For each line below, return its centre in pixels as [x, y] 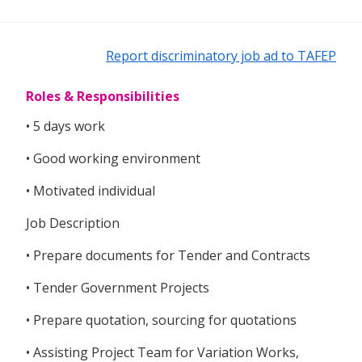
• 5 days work [65, 126]
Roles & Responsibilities [103, 97]
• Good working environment [113, 159]
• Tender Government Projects [118, 288]
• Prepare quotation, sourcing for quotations [161, 320]
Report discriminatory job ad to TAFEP [221, 56]
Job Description [73, 223]
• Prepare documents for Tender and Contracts [168, 256]
